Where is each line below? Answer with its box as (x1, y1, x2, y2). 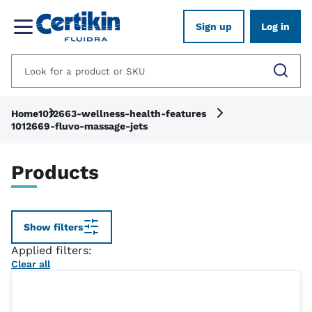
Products (11, 161, 99, 184)
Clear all (11, 258, 50, 270)
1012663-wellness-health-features (38, 108, 206, 119)
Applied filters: (11, 244, 92, 257)
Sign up (196, 21, 232, 32)
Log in (261, 21, 290, 32)
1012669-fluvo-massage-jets (11, 120, 148, 132)
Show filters (24, 221, 83, 233)
